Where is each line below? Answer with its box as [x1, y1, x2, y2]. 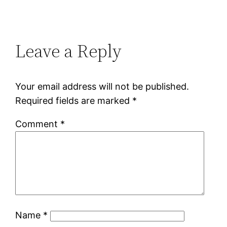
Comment [15, 118, 61, 129]
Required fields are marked [15, 95, 133, 106]
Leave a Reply [15, 38, 122, 63]
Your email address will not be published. [15, 81, 190, 92]
